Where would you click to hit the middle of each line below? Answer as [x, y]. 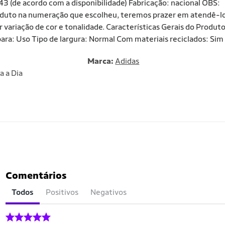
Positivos [62, 192]
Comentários [36, 175]
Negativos [108, 192]
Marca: [101, 61]
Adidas [127, 61]
